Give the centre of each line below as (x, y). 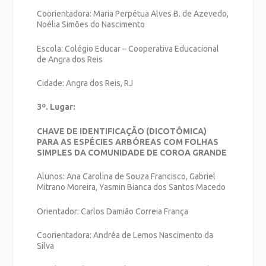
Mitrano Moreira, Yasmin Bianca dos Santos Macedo (132, 187)
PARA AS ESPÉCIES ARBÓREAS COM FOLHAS (128, 142)
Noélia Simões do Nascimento (91, 25)
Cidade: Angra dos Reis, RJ (85, 83)
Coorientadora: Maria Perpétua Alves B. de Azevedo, (133, 14)
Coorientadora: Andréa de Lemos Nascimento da (125, 235)
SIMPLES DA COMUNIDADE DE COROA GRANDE (132, 152)
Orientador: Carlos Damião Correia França (113, 211)
